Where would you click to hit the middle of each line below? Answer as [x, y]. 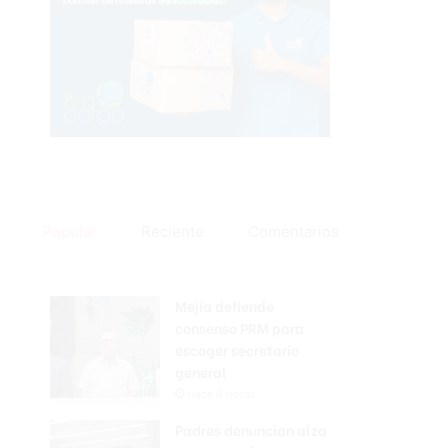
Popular [69, 232]
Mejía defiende [224, 306]
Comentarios [293, 232]
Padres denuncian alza [251, 430]
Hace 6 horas [221, 394]
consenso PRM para [239, 328]
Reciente [172, 232]
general [201, 372]
